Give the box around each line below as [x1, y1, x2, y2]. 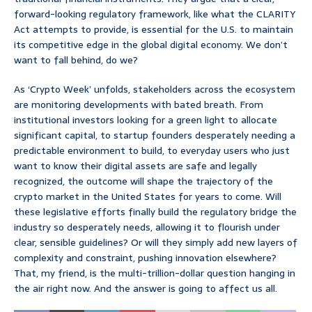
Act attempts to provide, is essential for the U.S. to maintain [14, 22, 293, 38]
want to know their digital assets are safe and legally [14, 158, 257, 174]
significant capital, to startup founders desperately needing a [14, 127, 295, 143]
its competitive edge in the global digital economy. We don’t [14, 37, 288, 53]
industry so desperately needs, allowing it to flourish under [14, 219, 280, 235]
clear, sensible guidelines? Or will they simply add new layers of [14, 235, 297, 251]
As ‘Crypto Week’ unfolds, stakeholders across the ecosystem [14, 81, 295, 97]
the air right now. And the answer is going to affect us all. [14, 281, 277, 297]
